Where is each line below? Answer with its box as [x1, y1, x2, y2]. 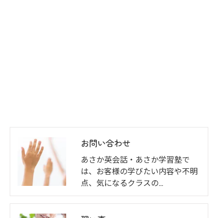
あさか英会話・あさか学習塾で [81, 153, 190, 165]
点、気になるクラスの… [81, 177, 163, 189]
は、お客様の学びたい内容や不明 [81, 165, 198, 177]
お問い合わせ [81, 137, 130, 149]
